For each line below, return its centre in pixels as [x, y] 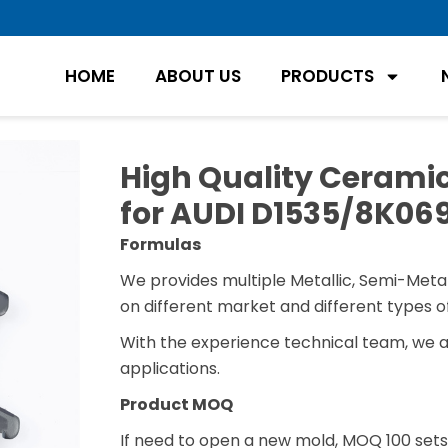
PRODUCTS [327, 76]
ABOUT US [197, 76]
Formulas [160, 244]
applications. [169, 368]
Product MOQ [176, 404]
